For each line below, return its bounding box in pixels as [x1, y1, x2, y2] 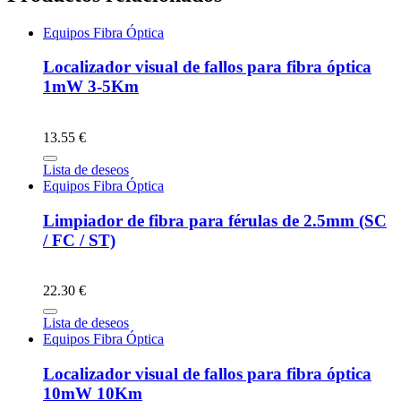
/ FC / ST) [43, 230, 115, 250]
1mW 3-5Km [43, 77, 139, 97]
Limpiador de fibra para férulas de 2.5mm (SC [43, 210, 387, 230]
